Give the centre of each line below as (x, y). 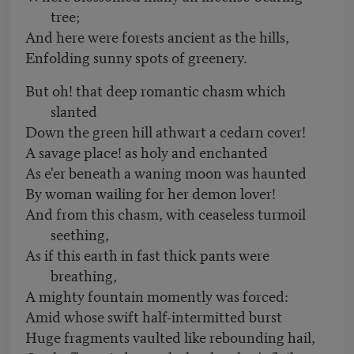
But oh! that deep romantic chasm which (156, 90)
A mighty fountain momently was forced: (157, 296)
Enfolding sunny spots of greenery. (136, 57)
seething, (80, 234)
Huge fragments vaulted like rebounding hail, (170, 337)
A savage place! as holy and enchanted (147, 152)
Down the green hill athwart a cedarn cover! (166, 131)
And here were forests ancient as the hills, (157, 36)
